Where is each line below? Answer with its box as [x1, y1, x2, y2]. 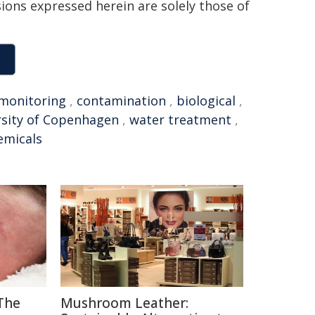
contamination [77, 92, 166, 109]
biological [176, 92, 236, 109]
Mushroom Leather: [60, 294, 188, 312]
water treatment [129, 111, 231, 128]
